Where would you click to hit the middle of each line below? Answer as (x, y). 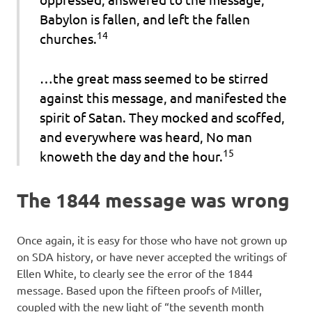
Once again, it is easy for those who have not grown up (152, 240)
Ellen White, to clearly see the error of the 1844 (135, 273)
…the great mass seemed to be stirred (154, 78)
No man (229, 136)
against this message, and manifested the (163, 97)
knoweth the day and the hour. (131, 156)
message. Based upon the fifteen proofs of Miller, (139, 290)
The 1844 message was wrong (153, 200)
